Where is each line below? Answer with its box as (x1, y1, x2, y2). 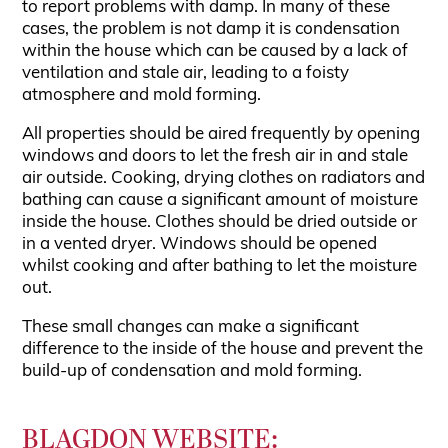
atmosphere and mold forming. (22, 87, 262, 104)
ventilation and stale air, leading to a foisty (22, 65, 350, 82)
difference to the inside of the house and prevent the (22, 341, 424, 358)
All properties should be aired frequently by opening (22, 126, 421, 143)
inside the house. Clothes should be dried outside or (22, 214, 418, 231)
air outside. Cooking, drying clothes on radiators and (22, 170, 426, 187)
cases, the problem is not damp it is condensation (22, 21, 401, 38)
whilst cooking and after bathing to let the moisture (22, 258, 418, 275)
